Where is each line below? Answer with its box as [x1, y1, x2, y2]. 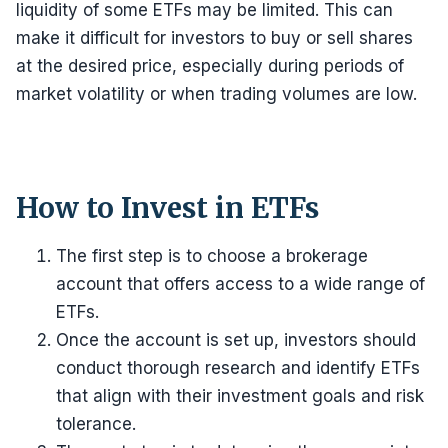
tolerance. [56, 414, 136, 434]
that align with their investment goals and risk [56, 386, 424, 406]
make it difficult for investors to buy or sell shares [16, 28, 413, 48]
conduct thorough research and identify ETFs [56, 358, 420, 378]
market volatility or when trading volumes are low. [16, 84, 417, 104]
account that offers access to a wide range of [56, 274, 425, 294]
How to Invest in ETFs [16, 190, 319, 226]
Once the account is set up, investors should [56, 330, 416, 350]
